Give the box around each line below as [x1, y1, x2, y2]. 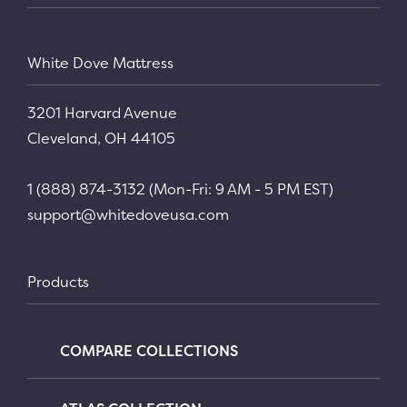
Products [27, 271, 89, 292]
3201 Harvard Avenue [27, 102, 177, 123]
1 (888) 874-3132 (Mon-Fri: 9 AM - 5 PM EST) [27, 178, 333, 199]
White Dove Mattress [27, 52, 174, 73]
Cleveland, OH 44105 [27, 127, 175, 148]
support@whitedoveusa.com [27, 203, 229, 224]
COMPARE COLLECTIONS [60, 340, 238, 361]
